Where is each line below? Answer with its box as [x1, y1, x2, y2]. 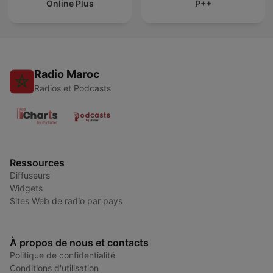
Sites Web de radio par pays [10, 196, 122, 207]
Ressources [10, 157, 65, 169]
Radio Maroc [34, 68, 100, 81]
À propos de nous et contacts [10, 236, 149, 249]
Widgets [10, 183, 43, 194]
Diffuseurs [10, 170, 50, 181]
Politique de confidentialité [10, 250, 115, 261]
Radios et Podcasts [34, 83, 111, 94]
